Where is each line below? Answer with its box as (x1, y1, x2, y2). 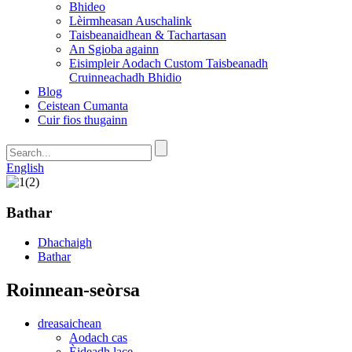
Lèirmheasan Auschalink (69, 14, 192, 27)
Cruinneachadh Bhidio (69, 71, 181, 84)
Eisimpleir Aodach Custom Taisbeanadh (69, 57, 268, 70)
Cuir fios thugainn (38, 113, 127, 126)
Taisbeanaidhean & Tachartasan (69, 28, 226, 42)
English (6, 161, 44, 174)
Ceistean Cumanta (38, 99, 128, 112)
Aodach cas (69, 331, 127, 345)
